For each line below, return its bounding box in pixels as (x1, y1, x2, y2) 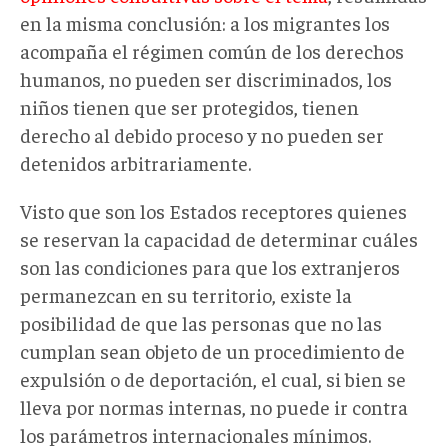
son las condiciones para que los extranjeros (20, 253, 400, 279)
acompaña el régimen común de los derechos (20, 37, 404, 63)
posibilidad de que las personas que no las (20, 309, 382, 335)
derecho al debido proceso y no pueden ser (20, 121, 384, 147)
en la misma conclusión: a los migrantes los (20, 9, 390, 35)
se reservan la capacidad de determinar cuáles (20, 225, 418, 251)
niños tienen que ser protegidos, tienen (20, 93, 359, 119)
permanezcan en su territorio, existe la (20, 281, 352, 307)
